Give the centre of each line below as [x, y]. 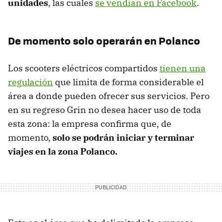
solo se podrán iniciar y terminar [123, 137]
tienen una [183, 68]
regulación [30, 82]
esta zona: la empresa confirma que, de [90, 123]
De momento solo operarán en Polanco [104, 40]
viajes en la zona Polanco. [63, 151]
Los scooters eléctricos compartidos [84, 68]
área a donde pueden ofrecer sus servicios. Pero [109, 96]
